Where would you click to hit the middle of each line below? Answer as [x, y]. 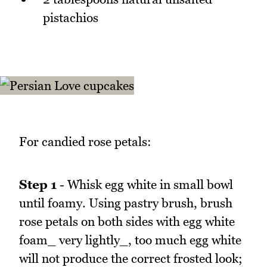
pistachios [71, 18]
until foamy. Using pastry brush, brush [126, 203]
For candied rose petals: [85, 141]
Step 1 [38, 185]
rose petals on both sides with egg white [127, 222]
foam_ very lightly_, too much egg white [130, 240]
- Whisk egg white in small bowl [145, 185]
